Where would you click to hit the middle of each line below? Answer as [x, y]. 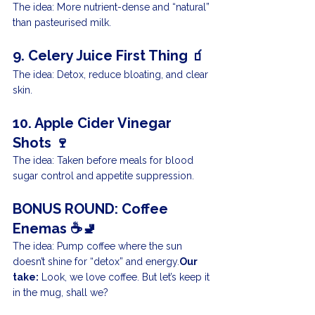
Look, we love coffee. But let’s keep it [126, 277]
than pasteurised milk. [62, 23]
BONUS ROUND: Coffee [92, 209]
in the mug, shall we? [60, 293]
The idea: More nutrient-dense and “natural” [112, 7]
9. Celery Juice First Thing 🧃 [109, 56]
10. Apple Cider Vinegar [94, 123]
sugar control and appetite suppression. [103, 176]
